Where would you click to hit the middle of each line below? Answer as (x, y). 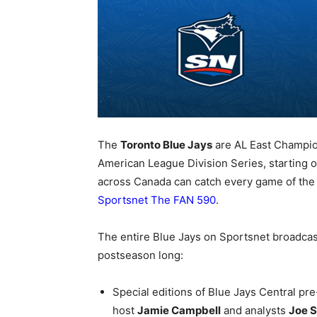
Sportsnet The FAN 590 (157, 200)
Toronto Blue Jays (166, 145)
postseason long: (140, 255)
